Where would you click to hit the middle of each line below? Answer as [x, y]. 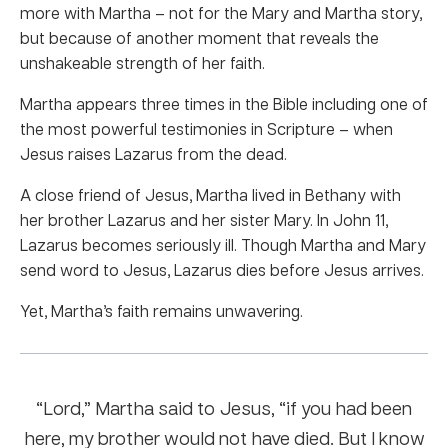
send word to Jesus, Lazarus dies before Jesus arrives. [222, 269]
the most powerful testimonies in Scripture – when [206, 128]
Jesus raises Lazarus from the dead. [153, 153]
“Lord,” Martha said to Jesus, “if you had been [224, 408]
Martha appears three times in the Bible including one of [224, 103]
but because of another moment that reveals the [199, 37]
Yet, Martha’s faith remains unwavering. [161, 310]
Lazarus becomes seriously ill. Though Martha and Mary [223, 244]
